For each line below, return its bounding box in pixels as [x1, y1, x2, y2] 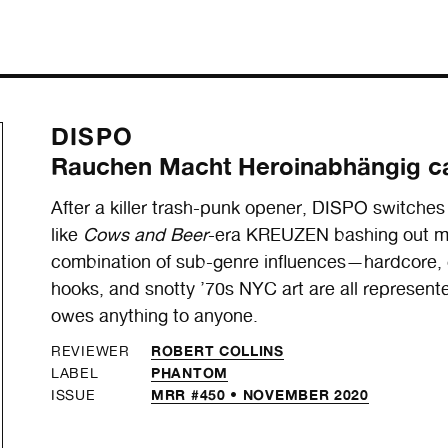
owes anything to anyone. [51, 305, 259, 327]
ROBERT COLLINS [151, 342, 284, 360]
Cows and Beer [83, 224, 209, 246]
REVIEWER [51, 343, 130, 360]
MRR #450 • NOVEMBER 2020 [151, 386, 369, 404]
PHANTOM [151, 364, 228, 382]
